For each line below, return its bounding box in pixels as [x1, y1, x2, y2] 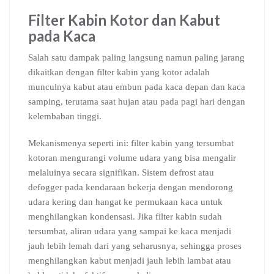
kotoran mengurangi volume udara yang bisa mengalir [28, 153, 236, 163]
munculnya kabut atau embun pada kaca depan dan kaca [28, 82, 245, 92]
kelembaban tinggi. [28, 111, 102, 121]
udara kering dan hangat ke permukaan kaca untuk [28, 197, 223, 207]
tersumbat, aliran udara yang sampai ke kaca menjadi [28, 226, 231, 236]
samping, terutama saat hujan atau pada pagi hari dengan [28, 97, 245, 106]
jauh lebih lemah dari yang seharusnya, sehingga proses [28, 241, 242, 251]
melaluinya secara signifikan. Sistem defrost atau [28, 168, 214, 177]
